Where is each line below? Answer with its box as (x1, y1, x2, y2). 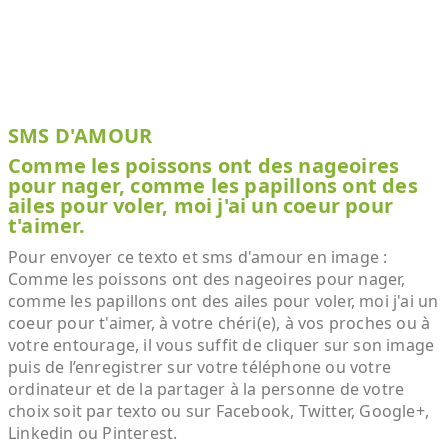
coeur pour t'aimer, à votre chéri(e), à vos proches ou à (8, 312, 431, 334)
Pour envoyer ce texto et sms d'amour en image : (8, 246, 388, 268)
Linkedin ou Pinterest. (8, 422, 178, 444)
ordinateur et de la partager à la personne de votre (8, 378, 405, 400)
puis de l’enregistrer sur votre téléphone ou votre (8, 356, 392, 378)
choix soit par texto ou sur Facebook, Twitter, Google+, (8, 400, 430, 422)
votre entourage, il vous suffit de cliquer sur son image (8, 334, 435, 356)
